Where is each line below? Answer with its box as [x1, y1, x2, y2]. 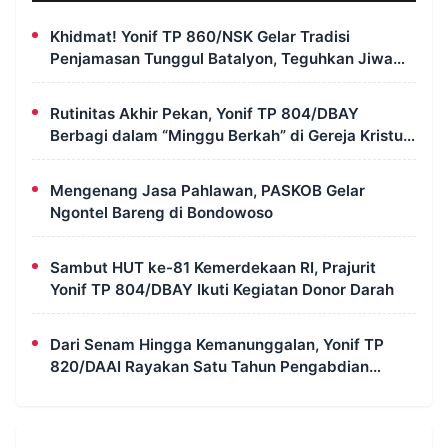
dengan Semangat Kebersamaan [50, 378, 291, 398]
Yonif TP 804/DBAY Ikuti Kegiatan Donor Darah [50, 279, 394, 299]
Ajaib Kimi [50, 147, 125, 167]
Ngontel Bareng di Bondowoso [50, 202, 273, 222]
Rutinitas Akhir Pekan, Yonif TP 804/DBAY [50, 103, 359, 123]
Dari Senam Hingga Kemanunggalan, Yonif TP [50, 334, 384, 354]
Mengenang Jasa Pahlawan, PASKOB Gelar [50, 180, 365, 200]
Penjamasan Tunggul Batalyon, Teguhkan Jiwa [50, 48, 393, 68]
